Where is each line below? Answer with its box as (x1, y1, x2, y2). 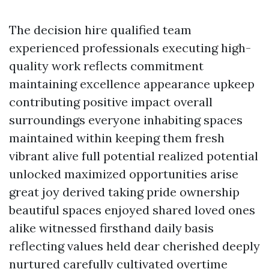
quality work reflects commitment (9, 58, 204, 73)
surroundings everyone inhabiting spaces (9, 112, 243, 127)
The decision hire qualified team (9, 22, 192, 37)
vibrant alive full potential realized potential (9, 148, 258, 163)
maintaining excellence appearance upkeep (9, 76, 255, 91)
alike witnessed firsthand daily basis (9, 220, 214, 235)
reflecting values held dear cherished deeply (9, 238, 260, 253)
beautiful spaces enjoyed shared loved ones (9, 202, 255, 217)
